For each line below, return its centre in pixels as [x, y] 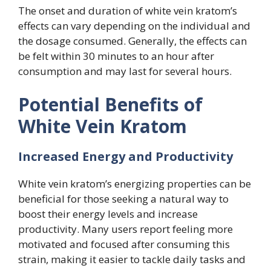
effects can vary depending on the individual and [134, 25]
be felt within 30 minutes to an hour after [116, 56]
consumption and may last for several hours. [125, 71]
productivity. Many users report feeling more [126, 229]
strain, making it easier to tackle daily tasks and [132, 260]
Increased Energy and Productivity [126, 157]
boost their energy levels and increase [108, 214]
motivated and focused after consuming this [124, 244]
